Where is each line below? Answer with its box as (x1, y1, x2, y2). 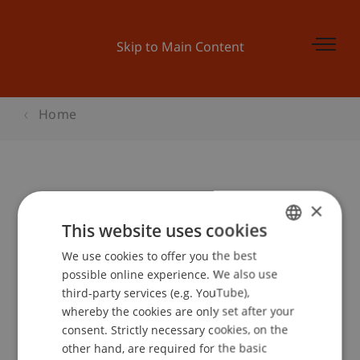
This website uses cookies (62, 219, 268, 242)
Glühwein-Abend (24, 193, 172, 217)
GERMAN (272, 247, 310, 260)
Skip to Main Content (116, 40, 244, 57)
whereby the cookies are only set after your (62, 303, 295, 319)
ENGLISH (272, 275, 309, 288)
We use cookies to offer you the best (62, 247, 257, 264)
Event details (41, 264, 125, 280)
